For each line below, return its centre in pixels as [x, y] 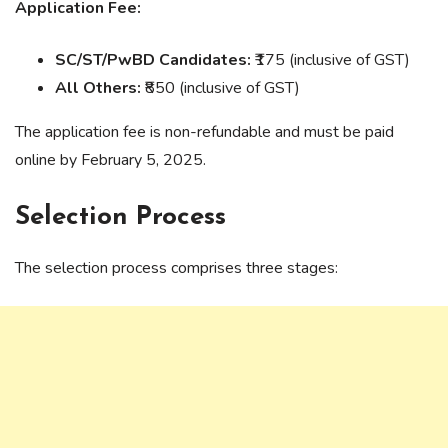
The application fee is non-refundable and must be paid [204, 132]
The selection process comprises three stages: [176, 268]
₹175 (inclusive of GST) [330, 60]
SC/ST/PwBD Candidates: [153, 60]
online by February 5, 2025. [110, 160]
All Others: [98, 88]
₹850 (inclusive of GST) [220, 88]
